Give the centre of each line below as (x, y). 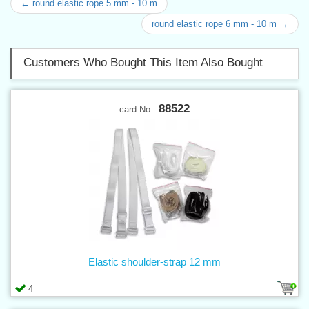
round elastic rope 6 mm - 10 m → (220, 23)
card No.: (139, 109)
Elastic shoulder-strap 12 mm (154, 261)
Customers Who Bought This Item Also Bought (143, 62)
